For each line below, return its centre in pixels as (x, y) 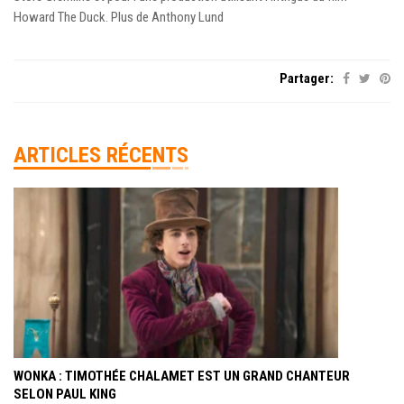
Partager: (307, 79)
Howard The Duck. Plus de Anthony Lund (119, 18)
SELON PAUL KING (65, 394)
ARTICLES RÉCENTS (101, 156)
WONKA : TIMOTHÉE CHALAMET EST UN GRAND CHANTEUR (182, 376)
